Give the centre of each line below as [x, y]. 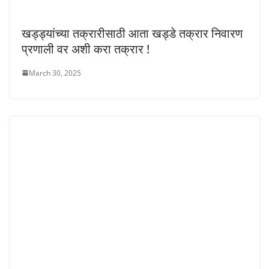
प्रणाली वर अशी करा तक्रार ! [86, 49]
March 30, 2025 [55, 73]
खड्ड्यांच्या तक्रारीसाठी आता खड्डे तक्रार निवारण [132, 33]
